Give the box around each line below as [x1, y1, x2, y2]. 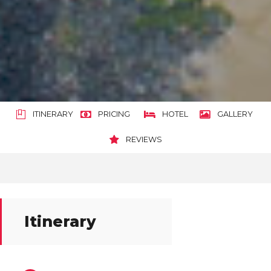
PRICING [98, 109, 130, 119]
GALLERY [217, 109, 253, 119]
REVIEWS [125, 135, 162, 145]
